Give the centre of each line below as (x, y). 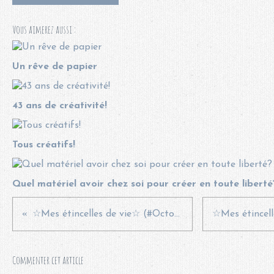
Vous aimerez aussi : (44, 29)
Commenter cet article (48, 260)
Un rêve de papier (55, 66)
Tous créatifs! (44, 145)
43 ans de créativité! (60, 106)
